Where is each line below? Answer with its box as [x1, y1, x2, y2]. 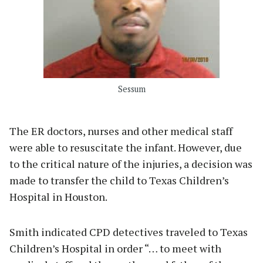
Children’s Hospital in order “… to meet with [9, 241, 221, 256]
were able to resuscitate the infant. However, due [9, 140, 242, 155]
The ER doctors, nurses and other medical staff [9, 124, 232, 139]
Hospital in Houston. [9, 190, 107, 204]
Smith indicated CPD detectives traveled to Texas [9, 225, 248, 240]
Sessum [117, 83, 146, 95]
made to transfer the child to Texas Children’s [9, 173, 229, 188]
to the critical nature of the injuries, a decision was [9, 157, 252, 171]
